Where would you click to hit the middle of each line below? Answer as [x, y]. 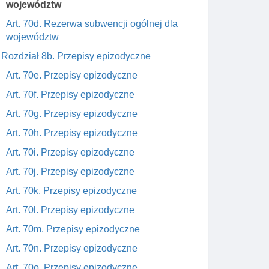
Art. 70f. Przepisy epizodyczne [70, 95]
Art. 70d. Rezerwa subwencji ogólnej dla [92, 24]
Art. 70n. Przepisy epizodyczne [72, 248]
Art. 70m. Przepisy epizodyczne [73, 229]
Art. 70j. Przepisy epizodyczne [70, 171]
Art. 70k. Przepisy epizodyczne [71, 191]
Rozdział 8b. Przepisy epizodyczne [76, 56]
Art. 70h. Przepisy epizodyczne [72, 133]
